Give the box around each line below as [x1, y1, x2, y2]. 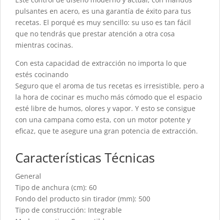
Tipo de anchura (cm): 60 [15, 183, 97, 192]
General [15, 171, 41, 181]
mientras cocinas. [15, 40, 73, 50]
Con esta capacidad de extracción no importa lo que [15, 58, 187, 68]
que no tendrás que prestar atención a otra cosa [15, 29, 175, 39]
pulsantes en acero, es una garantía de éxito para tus [15, 6, 191, 16]
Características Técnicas [15, 149, 155, 167]
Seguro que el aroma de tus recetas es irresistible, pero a [15, 81, 204, 91]
